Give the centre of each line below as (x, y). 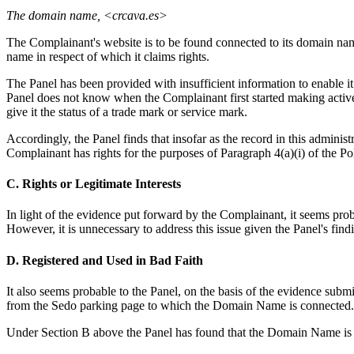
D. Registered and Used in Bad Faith (105, 260)
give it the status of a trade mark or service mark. (127, 111)
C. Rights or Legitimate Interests (94, 184)
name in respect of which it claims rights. (108, 56)
